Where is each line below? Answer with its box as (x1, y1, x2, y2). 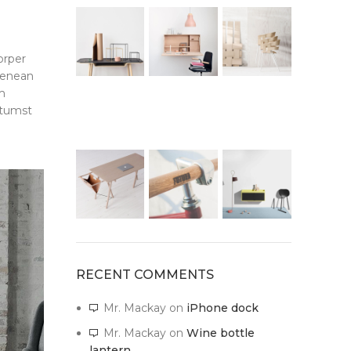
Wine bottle (186, 325, 255, 340)
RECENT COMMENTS (75, 266, 214, 282)
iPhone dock (186, 300, 259, 315)
